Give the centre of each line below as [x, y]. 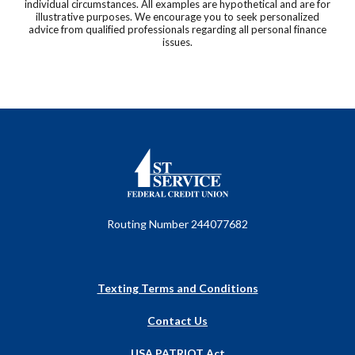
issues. [177, 42]
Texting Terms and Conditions [177, 288]
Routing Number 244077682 [177, 224]
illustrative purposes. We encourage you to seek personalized [177, 17]
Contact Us [177, 321]
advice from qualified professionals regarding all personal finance [177, 30]
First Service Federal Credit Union [208, 156]
